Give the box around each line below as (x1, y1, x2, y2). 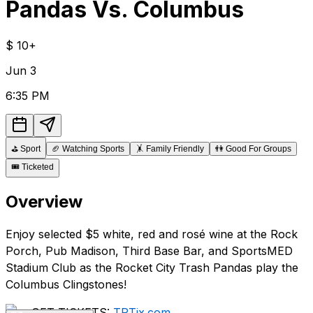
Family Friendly (146, 143, 204, 154)
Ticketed (22, 161, 54, 172)
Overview (6, 191, 82, 212)
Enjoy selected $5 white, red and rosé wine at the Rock (6, 226, 298, 241)
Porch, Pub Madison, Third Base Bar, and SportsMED (6, 243, 293, 258)
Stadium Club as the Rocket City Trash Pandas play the (6, 260, 298, 275)
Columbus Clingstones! (6, 277, 126, 291)
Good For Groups (226, 143, 291, 154)
